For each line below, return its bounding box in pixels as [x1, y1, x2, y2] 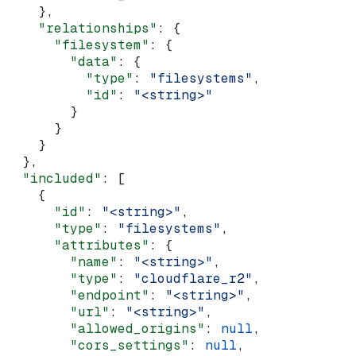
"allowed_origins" [6, 319, 205, 337]
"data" [6, 52, 118, 70]
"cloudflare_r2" [133, 269, 253, 287]
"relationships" [6, 19, 157, 37]
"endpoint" [6, 286, 149, 304]
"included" [6, 169, 102, 187]
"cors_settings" [6, 336, 189, 354]
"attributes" [6, 236, 149, 253]
